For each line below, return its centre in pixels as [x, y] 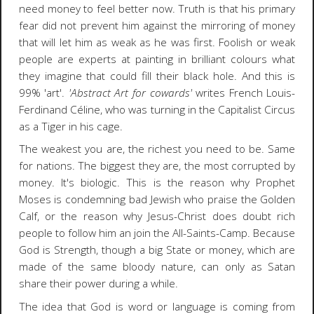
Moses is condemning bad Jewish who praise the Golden [157, 200]
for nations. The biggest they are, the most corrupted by [157, 166]
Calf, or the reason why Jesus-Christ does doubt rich [157, 217]
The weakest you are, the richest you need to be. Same [157, 149]
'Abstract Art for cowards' [130, 93]
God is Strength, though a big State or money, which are [157, 250]
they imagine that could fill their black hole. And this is [157, 76]
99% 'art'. [43, 93]
